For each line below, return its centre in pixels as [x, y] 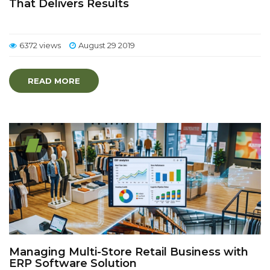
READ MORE [54, 81]
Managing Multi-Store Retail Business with [129, 252]
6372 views [40, 45]
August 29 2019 [107, 45]
